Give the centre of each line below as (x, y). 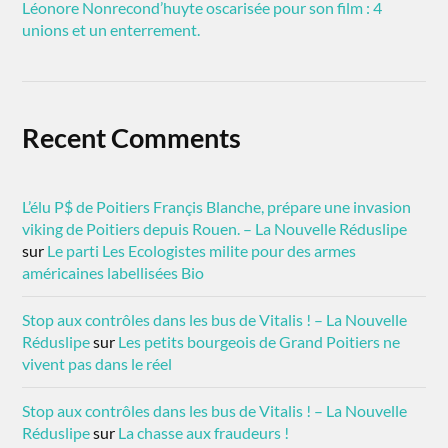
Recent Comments (132, 137)
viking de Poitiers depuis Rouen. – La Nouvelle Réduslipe (215, 228)
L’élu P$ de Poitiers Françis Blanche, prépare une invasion (217, 206)
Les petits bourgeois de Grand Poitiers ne (259, 341)
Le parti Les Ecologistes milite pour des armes (202, 250)
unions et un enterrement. (111, 29)
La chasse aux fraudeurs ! (204, 432)
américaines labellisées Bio (113, 272)
